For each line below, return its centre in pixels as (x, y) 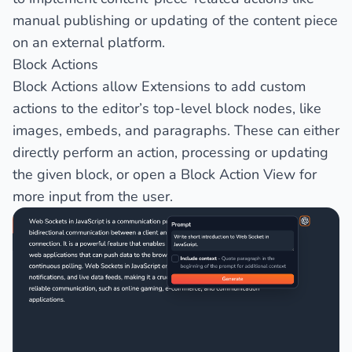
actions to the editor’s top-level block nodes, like (167, 108)
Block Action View (238, 174)
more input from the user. (93, 196)
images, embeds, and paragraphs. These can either (176, 130)
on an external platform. (89, 42)
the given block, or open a (97, 174)
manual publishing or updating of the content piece (175, 20)
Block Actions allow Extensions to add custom (159, 86)
